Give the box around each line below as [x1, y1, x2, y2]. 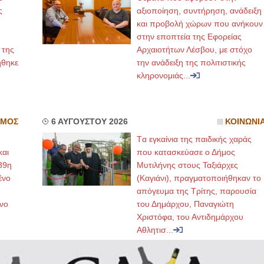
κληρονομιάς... [136, 71, 190, 80]
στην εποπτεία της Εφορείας [136, 32, 242, 41]
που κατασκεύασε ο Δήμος [136, 147, 235, 157]
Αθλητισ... [136, 225, 173, 235]
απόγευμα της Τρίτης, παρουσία [136, 186, 256, 196]
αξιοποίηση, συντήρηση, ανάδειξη [136, 6, 262, 15]
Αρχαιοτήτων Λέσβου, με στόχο [136, 45, 252, 54]
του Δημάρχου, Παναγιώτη [136, 199, 234, 209]
